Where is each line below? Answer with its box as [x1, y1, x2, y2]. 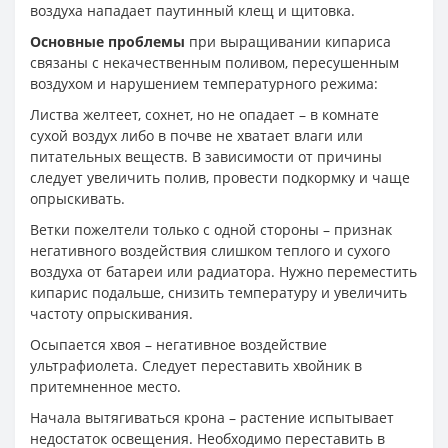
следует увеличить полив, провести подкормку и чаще [30, 167, 410, 187]
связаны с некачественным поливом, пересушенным [30, 52, 399, 72]
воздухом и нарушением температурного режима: [30, 73, 378, 93]
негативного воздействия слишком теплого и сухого [30, 240, 390, 260]
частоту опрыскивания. [30, 303, 193, 323]
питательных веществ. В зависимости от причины [30, 146, 382, 166]
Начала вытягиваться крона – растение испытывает [30, 407, 394, 427]
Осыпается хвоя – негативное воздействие [30, 334, 327, 354]
